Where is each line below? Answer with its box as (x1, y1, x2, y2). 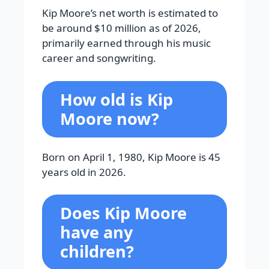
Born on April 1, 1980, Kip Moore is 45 (42, 150, 220, 164)
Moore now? (60, 107, 159, 130)
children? (60, 240, 134, 263)
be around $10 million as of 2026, (42, 21, 201, 35)
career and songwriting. (42, 51, 156, 65)
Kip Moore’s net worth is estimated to (42, 6, 218, 20)
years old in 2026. (42, 165, 126, 179)
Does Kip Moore (60, 202, 187, 225)
